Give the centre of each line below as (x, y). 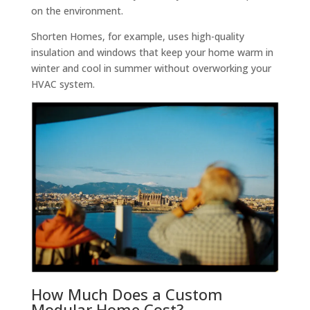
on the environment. (77, 11)
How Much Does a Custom (127, 294)
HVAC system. (63, 84)
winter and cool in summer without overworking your (151, 69)
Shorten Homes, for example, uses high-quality (137, 37)
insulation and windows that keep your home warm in (152, 53)
